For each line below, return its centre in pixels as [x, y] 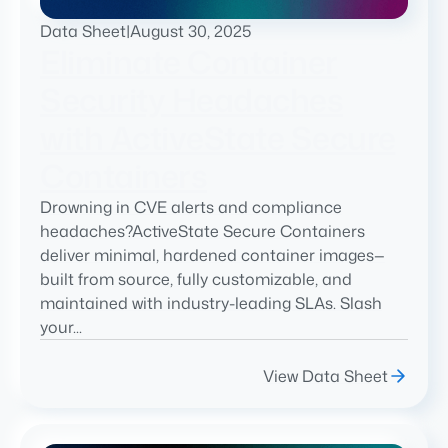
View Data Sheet [325, 375]
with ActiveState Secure [218, 137]
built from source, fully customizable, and [196, 278]
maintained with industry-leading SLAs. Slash [211, 302]
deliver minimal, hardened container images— [212, 254]
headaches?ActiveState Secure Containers [202, 230]
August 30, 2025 [190, 30]
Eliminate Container [189, 61]
